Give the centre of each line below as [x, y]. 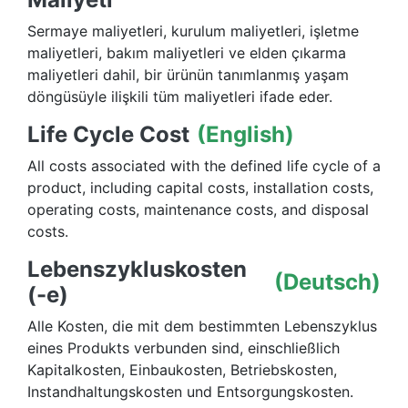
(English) [245, 135]
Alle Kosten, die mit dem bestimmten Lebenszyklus [202, 326]
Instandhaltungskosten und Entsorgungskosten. [190, 392]
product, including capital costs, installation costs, [200, 188]
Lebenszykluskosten [137, 270]
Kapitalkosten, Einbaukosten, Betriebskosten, [182, 370]
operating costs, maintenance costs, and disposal [198, 210]
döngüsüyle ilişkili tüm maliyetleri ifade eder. [180, 97]
